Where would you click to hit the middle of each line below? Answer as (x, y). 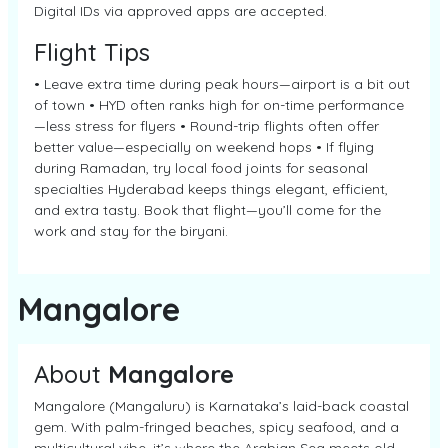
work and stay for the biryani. (131, 231)
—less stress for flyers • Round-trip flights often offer (206, 126)
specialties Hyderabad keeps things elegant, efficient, (211, 189)
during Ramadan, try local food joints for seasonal (201, 168)
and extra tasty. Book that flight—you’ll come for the (207, 210)
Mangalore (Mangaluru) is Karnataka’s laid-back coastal (221, 406)
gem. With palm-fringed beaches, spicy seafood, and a (216, 427)
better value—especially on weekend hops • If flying (204, 147)
